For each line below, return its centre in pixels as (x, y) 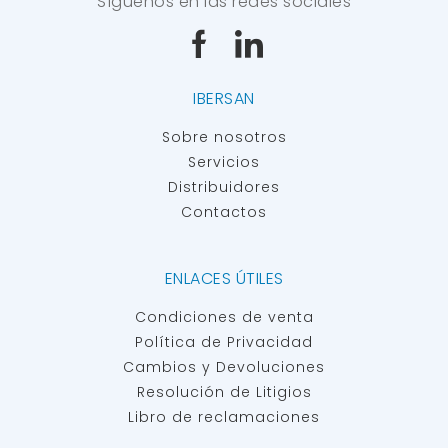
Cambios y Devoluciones (224, 367)
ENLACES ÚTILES (224, 279)
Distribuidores (224, 187)
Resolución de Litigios (224, 392)
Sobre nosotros (224, 137)
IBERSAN (224, 99)
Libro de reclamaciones (224, 417)
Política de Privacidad (224, 342)
